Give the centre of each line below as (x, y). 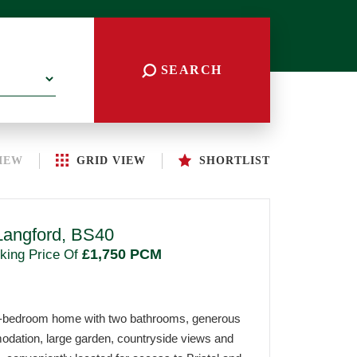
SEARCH (189, 70)
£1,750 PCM (120, 254)
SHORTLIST (234, 160)
